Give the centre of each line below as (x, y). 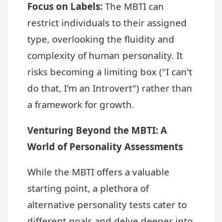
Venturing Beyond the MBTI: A (97, 130)
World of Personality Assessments (105, 146)
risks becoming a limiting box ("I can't (110, 72)
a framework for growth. (81, 105)
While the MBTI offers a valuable (98, 172)
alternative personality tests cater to (107, 205)
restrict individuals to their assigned (107, 23)
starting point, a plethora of (88, 188)
